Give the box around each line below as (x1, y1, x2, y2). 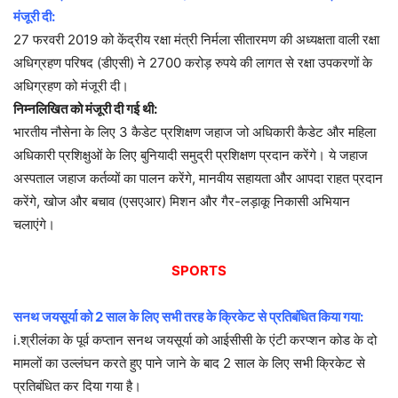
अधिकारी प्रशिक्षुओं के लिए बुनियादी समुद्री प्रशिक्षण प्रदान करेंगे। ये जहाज (13, 147, 368, 164)
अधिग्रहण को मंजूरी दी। (13, 77, 129, 95)
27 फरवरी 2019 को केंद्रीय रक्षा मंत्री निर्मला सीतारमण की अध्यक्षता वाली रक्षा (13, 31, 379, 49)
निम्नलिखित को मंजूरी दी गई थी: (13, 100, 157, 118)
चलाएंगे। (13, 216, 55, 234)
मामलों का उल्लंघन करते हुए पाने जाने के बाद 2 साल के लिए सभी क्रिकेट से (13, 354, 365, 372)
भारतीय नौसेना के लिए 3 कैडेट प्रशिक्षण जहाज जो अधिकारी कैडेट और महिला (13, 123, 376, 141)
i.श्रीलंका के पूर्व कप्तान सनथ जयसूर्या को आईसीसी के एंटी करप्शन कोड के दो (13, 331, 377, 349)
